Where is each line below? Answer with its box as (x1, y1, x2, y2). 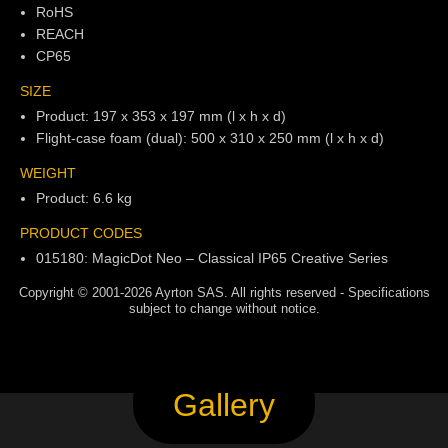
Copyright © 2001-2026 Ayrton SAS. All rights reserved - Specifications (18, 284, 430, 300)
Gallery (173, 387, 275, 424)
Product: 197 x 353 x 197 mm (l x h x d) (36, 108, 286, 125)
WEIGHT (20, 165, 76, 182)
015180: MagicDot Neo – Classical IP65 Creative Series (36, 249, 388, 266)
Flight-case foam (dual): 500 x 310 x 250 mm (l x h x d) (36, 130, 384, 147)
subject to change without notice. (128, 300, 320, 316)
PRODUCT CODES (20, 224, 142, 241)
